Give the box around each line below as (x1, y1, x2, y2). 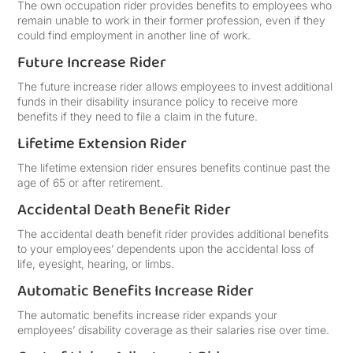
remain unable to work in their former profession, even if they (17, 13, 326, 27)
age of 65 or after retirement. (17, 176, 164, 189)
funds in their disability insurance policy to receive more (17, 95, 299, 108)
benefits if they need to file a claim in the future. (17, 110, 258, 123)
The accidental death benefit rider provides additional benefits (17, 227, 329, 240)
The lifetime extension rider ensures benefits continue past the (17, 161, 331, 174)
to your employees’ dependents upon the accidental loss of (17, 242, 315, 255)
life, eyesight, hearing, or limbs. (17, 257, 175, 270)
